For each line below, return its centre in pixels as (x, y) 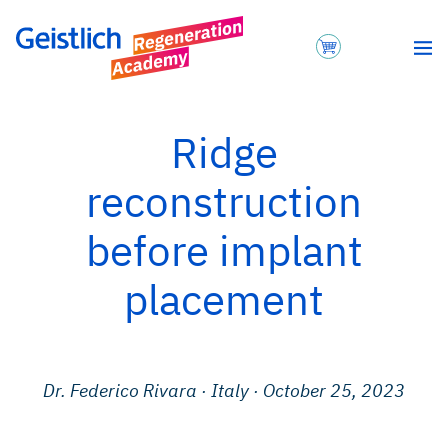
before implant (224, 250)
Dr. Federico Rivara (122, 391)
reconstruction (224, 201)
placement (224, 299)
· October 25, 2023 (329, 391)
